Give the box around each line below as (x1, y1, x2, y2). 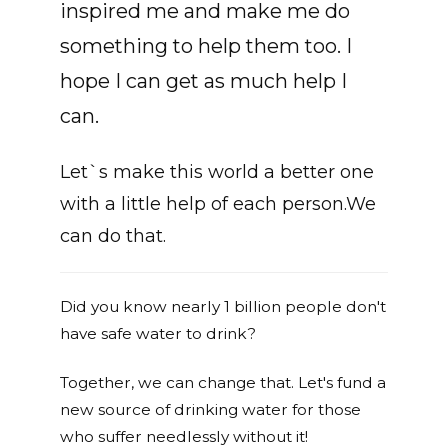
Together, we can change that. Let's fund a (60, 372, 386, 392)
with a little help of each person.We (60, 192, 376, 215)
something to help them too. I (60, 33, 352, 58)
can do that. (60, 224, 166, 247)
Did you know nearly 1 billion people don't (60, 296, 386, 316)
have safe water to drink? (60, 323, 256, 343)
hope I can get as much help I (60, 68, 347, 93)
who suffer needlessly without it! (60, 426, 308, 446)
